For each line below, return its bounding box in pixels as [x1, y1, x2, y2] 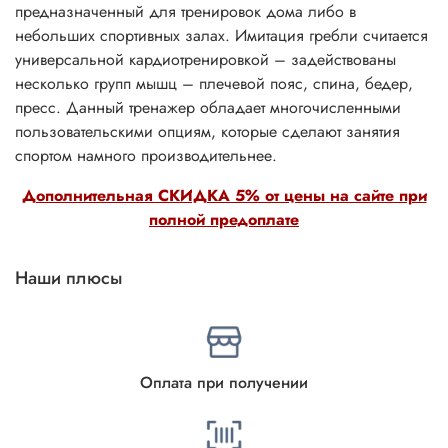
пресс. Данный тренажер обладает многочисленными [15, 96, 401, 120]
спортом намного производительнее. [15, 144, 277, 168]
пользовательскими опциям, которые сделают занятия [15, 120, 400, 144]
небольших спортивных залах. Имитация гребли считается [15, 24, 428, 48]
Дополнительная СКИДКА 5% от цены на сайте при [21, 184, 427, 208]
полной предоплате [149, 208, 299, 232]
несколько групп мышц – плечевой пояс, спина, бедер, [15, 72, 413, 96]
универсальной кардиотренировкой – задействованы [15, 48, 396, 72]
